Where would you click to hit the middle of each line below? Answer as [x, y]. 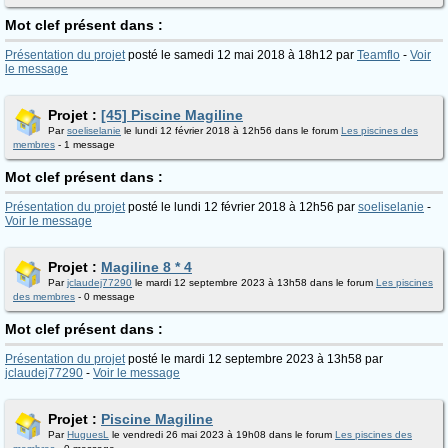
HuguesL [88, 434]
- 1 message [85, 144]
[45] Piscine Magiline [172, 115]
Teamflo [378, 55]
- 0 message [105, 296]
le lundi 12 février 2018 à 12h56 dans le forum [231, 130]
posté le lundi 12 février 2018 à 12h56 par [241, 207]
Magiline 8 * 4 [146, 267]
